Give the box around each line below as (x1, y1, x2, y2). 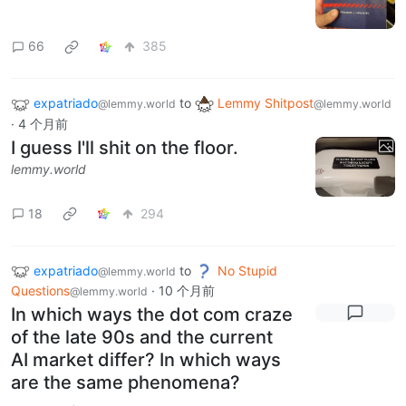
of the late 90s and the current (11, 326, 273, 349)
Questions (11, 283, 70, 299)
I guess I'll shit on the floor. (11, 136, 238, 159)
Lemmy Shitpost (217, 94, 314, 111)
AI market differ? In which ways (11, 349, 281, 372)
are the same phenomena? (11, 372, 240, 394)
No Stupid (217, 262, 277, 278)
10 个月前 (159, 283, 215, 299)
